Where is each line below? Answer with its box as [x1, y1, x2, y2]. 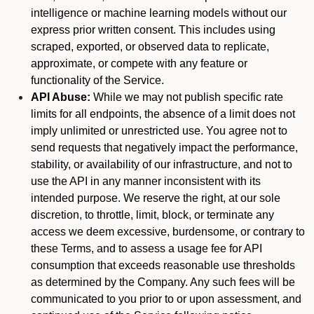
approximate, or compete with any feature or [31, 57, 247, 69]
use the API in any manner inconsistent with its [31, 175, 261, 187]
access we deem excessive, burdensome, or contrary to [31, 226, 305, 238]
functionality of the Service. [31, 74, 164, 86]
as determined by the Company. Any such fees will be [31, 276, 295, 288]
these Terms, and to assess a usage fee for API [31, 243, 262, 254]
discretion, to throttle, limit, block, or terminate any [31, 209, 274, 221]
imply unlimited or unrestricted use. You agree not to [31, 125, 287, 137]
